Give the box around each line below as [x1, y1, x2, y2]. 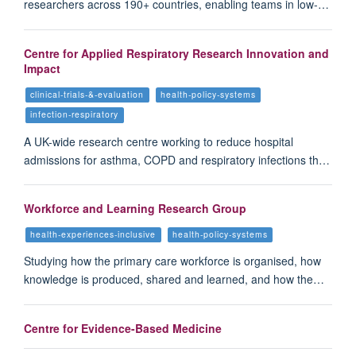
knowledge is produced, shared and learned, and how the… [24, 271, 324, 288]
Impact [24, 60, 60, 77]
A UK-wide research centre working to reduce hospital [24, 133, 293, 149]
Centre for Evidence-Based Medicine [24, 320, 222, 337]
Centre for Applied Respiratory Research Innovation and [24, 45, 329, 62]
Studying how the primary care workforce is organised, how [24, 253, 321, 269]
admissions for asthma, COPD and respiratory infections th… [24, 151, 330, 168]
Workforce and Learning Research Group [24, 200, 246, 217]
